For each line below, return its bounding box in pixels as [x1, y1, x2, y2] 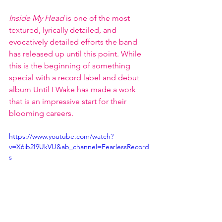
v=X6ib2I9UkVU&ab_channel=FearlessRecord [9, 142, 149, 151]
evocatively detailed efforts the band [9, 37, 139, 47]
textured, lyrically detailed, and [9, 25, 118, 35]
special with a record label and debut [9, 73, 141, 82]
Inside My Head [9, 13, 66, 23]
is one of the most [66, 13, 132, 23]
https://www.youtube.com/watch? [9, 132, 113, 141]
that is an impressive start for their [9, 97, 128, 106]
